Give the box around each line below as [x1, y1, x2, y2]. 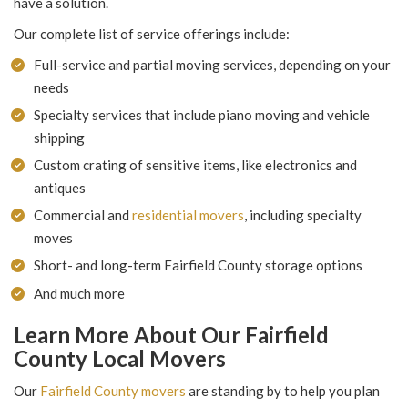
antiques [34, 179, 86, 197]
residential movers [132, 207, 244, 224]
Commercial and [34, 207, 132, 224]
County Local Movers [14, 345, 226, 372]
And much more [34, 285, 125, 302]
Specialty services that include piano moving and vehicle [34, 107, 370, 124]
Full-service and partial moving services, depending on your [34, 56, 391, 74]
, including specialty [244, 207, 362, 224]
